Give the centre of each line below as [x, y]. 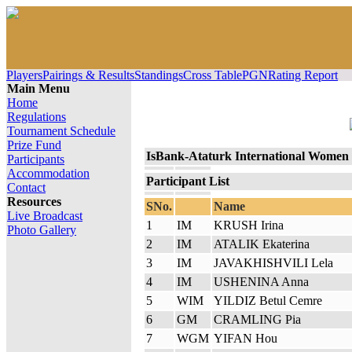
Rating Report [303, 75]
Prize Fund [34, 145]
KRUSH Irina [248, 225]
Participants [36, 159]
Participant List [187, 181]
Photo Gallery [42, 230]
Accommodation [48, 173]
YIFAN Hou [245, 338]
